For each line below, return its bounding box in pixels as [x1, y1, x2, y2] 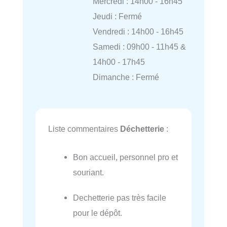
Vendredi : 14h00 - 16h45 [92, 27, 183, 36]
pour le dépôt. [73, 208, 123, 217]
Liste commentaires [48, 124, 120, 133]
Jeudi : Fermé [92, 12, 142, 21]
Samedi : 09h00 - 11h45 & [92, 42, 186, 52]
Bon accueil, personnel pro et [73, 152, 178, 162]
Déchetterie [120, 124, 164, 133]
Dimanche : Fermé [92, 72, 159, 82]
